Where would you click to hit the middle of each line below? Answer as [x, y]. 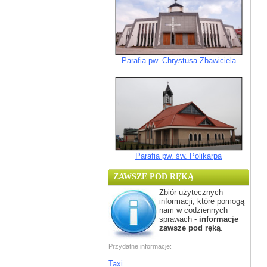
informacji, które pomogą [202, 201]
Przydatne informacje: [140, 246]
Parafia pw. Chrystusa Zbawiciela [178, 60]
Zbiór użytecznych [191, 192]
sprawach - [179, 219]
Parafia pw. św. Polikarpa [178, 156]
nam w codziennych [193, 210]
